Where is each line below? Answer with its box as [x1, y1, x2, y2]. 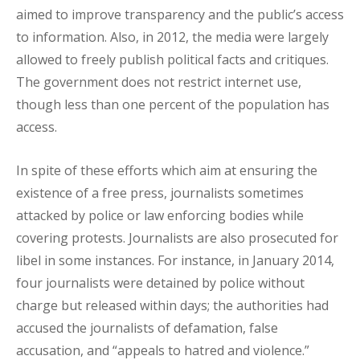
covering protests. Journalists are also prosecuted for [16, 229, 338, 247]
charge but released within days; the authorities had [16, 297, 329, 314]
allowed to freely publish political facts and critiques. [16, 51, 329, 68]
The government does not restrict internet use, [16, 73, 301, 91]
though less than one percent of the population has [16, 96, 329, 113]
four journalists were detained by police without [16, 274, 305, 292]
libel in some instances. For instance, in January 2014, [16, 252, 334, 269]
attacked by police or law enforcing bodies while [16, 207, 304, 224]
